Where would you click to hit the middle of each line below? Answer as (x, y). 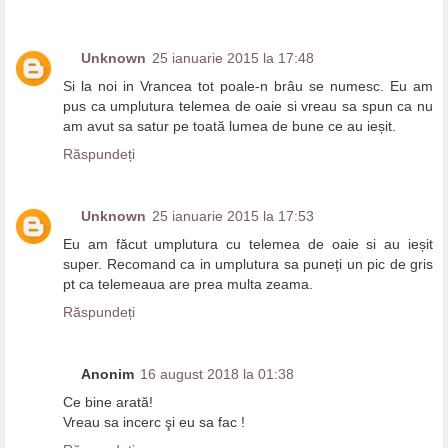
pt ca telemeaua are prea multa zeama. (188, 283)
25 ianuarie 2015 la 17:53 (233, 215)
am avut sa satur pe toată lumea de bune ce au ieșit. (229, 125)
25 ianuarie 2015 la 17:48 (233, 57)
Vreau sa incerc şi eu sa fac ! (154, 421)
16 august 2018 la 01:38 (217, 373)
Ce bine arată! (108, 401)
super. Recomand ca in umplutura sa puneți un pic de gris (248, 263)
